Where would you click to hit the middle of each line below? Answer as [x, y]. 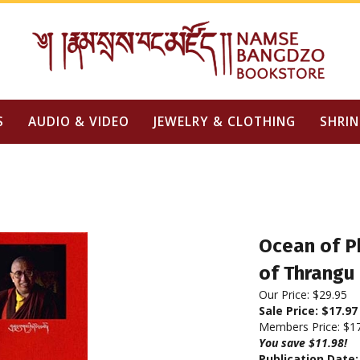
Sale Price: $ [294, 311]
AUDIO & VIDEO [78, 121]
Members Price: [301, 327]
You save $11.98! [303, 343]
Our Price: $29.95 [303, 295]
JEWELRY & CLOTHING [224, 121]
